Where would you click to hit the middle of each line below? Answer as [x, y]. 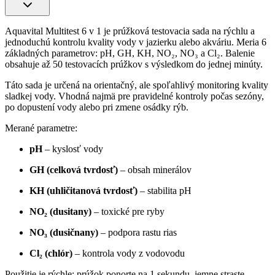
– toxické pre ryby [128, 211]
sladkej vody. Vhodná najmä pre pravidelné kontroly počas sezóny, [134, 96]
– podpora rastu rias [137, 232]
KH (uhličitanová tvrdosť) [83, 190]
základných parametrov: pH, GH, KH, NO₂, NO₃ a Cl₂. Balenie [130, 53]
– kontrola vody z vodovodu [129, 253]
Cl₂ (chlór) [51, 253]
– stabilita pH [165, 190]
